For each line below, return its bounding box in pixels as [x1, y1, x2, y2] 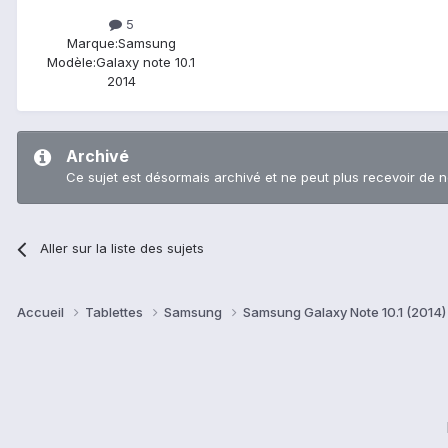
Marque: [66, 35, 118, 52]
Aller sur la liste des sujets [40, 240, 205, 257]
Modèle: [47, 54, 96, 71]
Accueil [17, 304, 67, 321]
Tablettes [85, 304, 146, 321]
